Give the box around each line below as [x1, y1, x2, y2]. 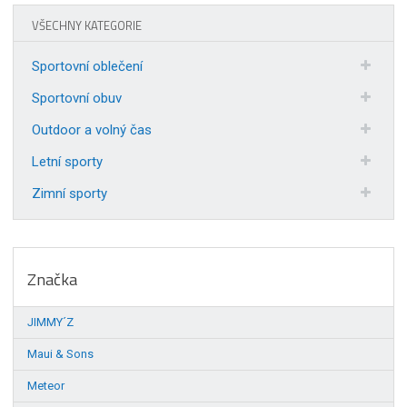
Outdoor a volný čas [32, 121, 153, 138]
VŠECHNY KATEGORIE [32, 15, 143, 35]
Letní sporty [32, 153, 104, 170]
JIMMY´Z [27, 314, 74, 329]
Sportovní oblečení [32, 57, 144, 74]
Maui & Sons [27, 346, 94, 361]
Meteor [27, 378, 65, 392]
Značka [27, 266, 78, 292]
